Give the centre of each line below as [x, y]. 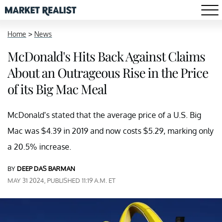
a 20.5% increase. [39, 147]
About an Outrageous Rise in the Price [108, 73]
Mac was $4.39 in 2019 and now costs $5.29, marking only [111, 131]
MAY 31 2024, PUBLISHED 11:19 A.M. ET [61, 180]
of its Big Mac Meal [57, 89]
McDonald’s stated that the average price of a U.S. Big [104, 115]
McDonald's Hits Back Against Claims [106, 56]
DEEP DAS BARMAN [46, 168]
